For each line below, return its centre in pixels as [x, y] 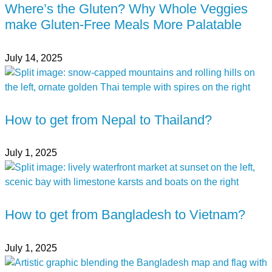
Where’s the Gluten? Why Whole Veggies [126, 9]
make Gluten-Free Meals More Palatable [123, 25]
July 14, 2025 [34, 58]
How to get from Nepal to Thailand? [108, 120]
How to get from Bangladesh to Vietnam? [125, 215]
